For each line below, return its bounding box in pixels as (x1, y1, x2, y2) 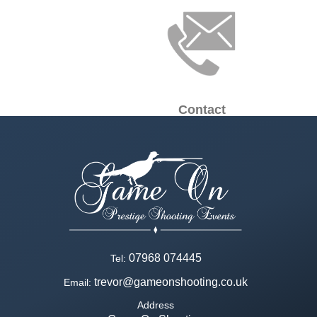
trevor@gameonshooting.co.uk (94, 275, 248, 288)
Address (137, 299, 175, 311)
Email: (64, 276, 92, 288)
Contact (178, 103, 226, 117)
